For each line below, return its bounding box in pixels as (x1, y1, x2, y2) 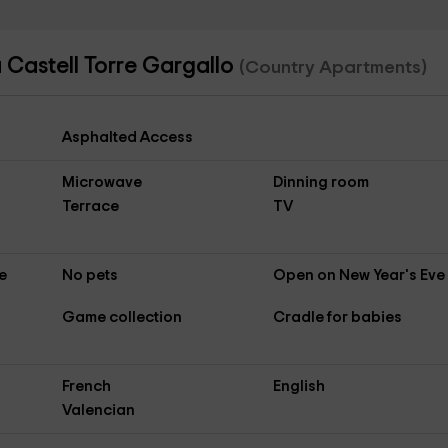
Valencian (61, 403, 135, 418)
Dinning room (273, 175, 370, 190)
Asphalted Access (61, 130, 193, 145)
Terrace (61, 199, 119, 214)
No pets (61, 268, 118, 283)
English (273, 379, 326, 394)
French (61, 379, 111, 394)
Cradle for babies (273, 310, 403, 325)
